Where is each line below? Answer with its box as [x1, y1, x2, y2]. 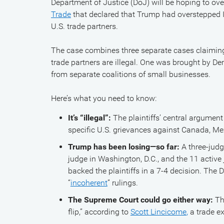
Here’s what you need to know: [51, 93, 156, 103]
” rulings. [107, 178, 138, 187]
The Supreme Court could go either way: [67, 195, 215, 204]
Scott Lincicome [130, 207, 186, 216]
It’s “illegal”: [67, 113, 111, 122]
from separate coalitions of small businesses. [51, 69, 210, 79]
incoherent [70, 178, 107, 187]
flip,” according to [67, 207, 130, 216]
